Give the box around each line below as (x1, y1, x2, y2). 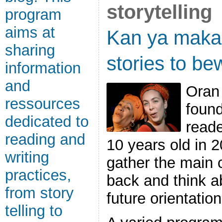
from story (5, 184, 74, 202)
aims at (5, 24, 55, 41)
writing (5, 149, 49, 166)
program (5, 6, 61, 23)
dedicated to (5, 113, 89, 130)
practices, (5, 166, 71, 184)
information (5, 59, 81, 77)
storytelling (107, 1, 212, 23)
